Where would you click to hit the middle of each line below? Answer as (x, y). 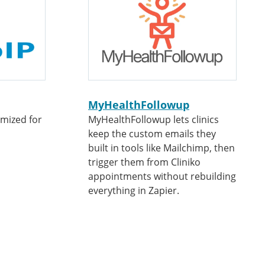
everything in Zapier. (134, 190)
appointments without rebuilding (162, 176)
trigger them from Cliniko (144, 162)
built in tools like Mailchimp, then (161, 148)
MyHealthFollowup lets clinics (153, 119)
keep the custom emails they (152, 134)
